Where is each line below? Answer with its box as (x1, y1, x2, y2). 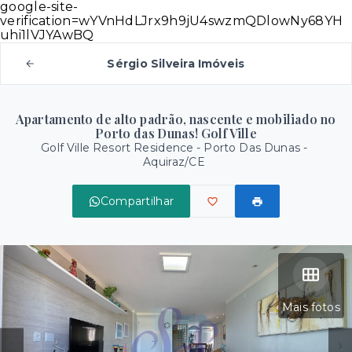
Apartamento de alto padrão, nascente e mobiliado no (16, 111, 336, 127)
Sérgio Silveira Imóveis (107, 57, 245, 71)
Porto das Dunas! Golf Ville (94, 125, 258, 141)
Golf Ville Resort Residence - (40, 141, 204, 155)
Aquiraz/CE (143, 155, 205, 169)
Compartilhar (100, 194, 174, 208)
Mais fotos (281, 300, 340, 314)
